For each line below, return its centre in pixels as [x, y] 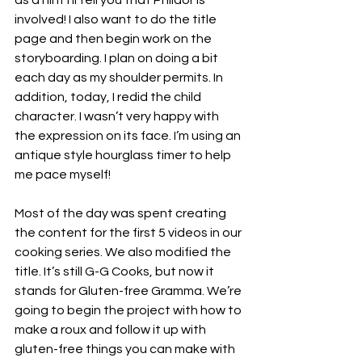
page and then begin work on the [114, 39]
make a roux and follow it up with [112, 330]
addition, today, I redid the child [109, 97]
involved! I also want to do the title [117, 19]
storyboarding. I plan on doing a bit [118, 58]
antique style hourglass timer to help [124, 155]
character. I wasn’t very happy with [118, 116]
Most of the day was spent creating [122, 213]
